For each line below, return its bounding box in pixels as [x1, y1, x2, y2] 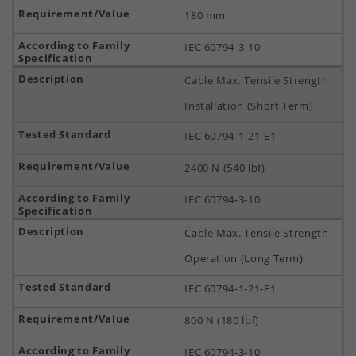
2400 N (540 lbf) [184, 161, 265, 175]
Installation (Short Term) [184, 99, 313, 113]
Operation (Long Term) [184, 251, 304, 265]
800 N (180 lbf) [184, 313, 259, 327]
